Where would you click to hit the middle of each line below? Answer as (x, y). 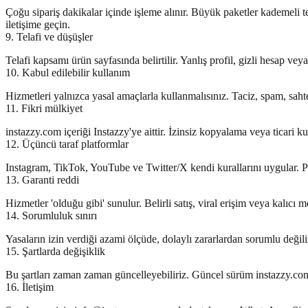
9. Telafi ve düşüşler (49, 37)
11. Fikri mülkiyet (44, 108)
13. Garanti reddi (42, 180)
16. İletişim (30, 287)
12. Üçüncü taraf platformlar (67, 144)
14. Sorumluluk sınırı (51, 216)
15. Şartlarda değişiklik (55, 251)
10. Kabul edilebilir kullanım (68, 73)
